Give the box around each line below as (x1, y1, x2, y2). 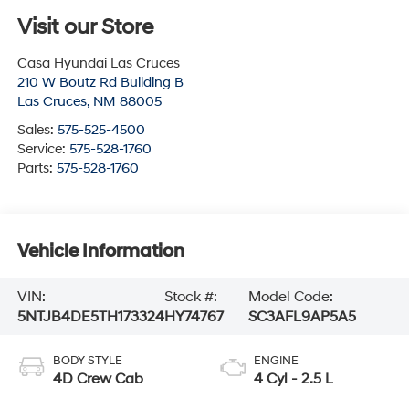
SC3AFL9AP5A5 (248, 308, 357, 327)
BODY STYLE (52, 352, 122, 368)
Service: (16, 140, 69, 158)
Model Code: (248, 288, 334, 307)
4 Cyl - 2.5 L (254, 369, 333, 388)
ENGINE (254, 352, 299, 368)
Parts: (16, 159, 57, 177)
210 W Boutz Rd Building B (16, 73, 184, 91)
